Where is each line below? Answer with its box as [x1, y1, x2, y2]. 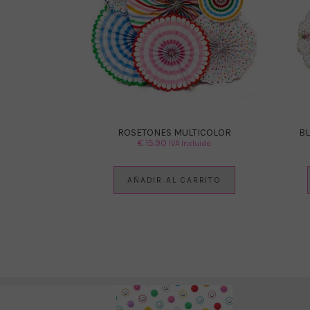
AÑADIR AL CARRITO [127, 175, 221, 185]
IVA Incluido [169, 139, 211, 149]
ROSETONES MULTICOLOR [118, 127, 231, 139]
